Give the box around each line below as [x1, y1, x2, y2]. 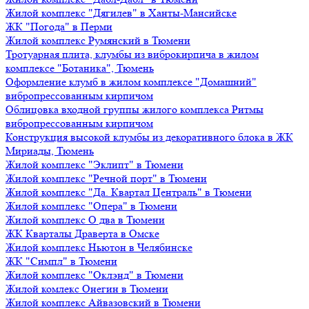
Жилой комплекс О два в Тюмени [6, 213, 165, 226]
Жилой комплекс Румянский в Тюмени [6, 34, 190, 47]
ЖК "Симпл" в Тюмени [6, 255, 117, 268]
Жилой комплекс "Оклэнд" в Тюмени [6, 268, 183, 281]
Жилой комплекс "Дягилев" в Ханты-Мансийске [6, 6, 237, 19]
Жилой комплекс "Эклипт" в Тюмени [6, 158, 183, 171]
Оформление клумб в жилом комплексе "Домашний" [6, 75, 257, 88]
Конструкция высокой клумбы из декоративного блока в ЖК [6, 130, 293, 143]
